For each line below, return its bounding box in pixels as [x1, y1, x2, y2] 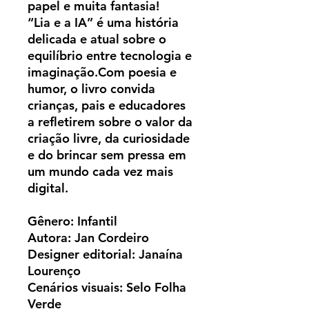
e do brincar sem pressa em [28, 147, 186, 163]
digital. [28, 180, 68, 197]
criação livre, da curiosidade [28, 130, 190, 147]
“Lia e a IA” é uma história [28, 14, 179, 31]
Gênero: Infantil [28, 213, 117, 230]
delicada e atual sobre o [28, 31, 166, 48]
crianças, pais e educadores [28, 97, 186, 114]
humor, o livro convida [28, 81, 155, 97]
